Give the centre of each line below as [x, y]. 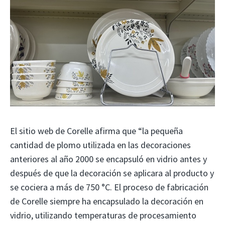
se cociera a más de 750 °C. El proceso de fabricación [109, 187]
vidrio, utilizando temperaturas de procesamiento [103, 215]
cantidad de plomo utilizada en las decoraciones [100, 145]
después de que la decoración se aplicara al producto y [112, 173]
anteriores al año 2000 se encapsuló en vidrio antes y [108, 159]
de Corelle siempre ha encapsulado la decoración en [107, 201]
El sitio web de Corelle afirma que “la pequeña [96, 131]
